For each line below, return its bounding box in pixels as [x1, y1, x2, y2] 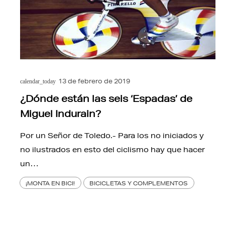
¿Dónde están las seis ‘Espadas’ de [20, 92, 192, 104]
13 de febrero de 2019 [58, 76, 130, 85]
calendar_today [20, 77, 56, 85]
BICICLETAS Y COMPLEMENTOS [89, 179, 188, 187]
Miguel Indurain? [20, 107, 101, 119]
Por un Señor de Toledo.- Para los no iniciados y [20, 131, 204, 140]
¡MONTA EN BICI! [26, 179, 75, 187]
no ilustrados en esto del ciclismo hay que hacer [20, 145, 205, 154]
